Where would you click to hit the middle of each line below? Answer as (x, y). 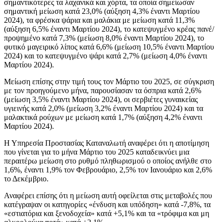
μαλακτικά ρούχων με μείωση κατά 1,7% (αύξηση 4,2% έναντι (103, 117)
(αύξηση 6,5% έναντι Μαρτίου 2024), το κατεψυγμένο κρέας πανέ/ (109, 29)
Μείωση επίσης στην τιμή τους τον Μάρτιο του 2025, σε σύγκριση (109, 81)
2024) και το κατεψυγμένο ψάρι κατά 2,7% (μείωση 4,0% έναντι (106, 55)
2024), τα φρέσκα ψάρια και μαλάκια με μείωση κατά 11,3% (99, 20)
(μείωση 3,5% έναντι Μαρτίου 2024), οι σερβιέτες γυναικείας (101, 99)
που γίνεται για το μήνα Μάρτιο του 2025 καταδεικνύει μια (97, 152)
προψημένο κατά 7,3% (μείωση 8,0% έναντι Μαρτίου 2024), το (104, 38)
